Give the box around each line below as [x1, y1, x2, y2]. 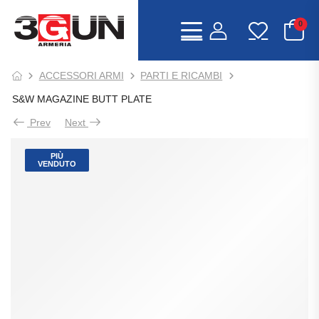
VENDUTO [38, 159, 76, 168]
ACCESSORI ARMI [38, 69, 124, 81]
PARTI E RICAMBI [140, 69, 223, 81]
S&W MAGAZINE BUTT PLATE [12, 93, 152, 105]
